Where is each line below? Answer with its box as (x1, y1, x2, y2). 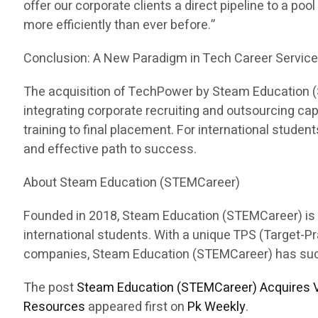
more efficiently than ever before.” (23, 16, 216, 35)
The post (23, 278, 77, 298)
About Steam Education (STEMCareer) (23, 173, 241, 193)
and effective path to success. (23, 140, 197, 160)
